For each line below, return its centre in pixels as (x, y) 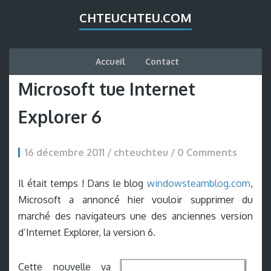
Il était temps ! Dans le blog (83, 183)
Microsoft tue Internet (107, 89)
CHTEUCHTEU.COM (135, 18)
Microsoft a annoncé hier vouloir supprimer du (135, 200)
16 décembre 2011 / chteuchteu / (101, 152)
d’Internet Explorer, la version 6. (87, 232)
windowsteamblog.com (199, 183)
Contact (162, 61)
